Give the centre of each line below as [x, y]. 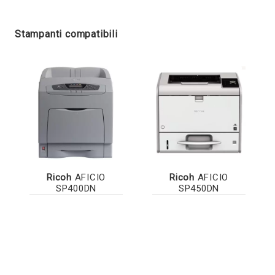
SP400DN [76, 188]
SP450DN [199, 188]
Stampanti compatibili [66, 34]
